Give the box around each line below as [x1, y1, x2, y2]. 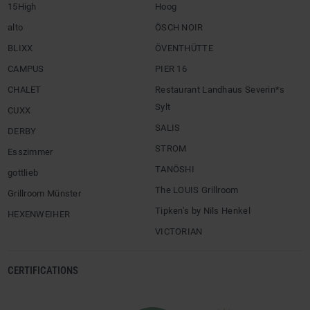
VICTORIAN [155, 226, 203, 237]
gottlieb [8, 167, 39, 178]
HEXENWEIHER [8, 209, 71, 219]
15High [8, 1, 37, 12]
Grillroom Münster [8, 188, 82, 199]
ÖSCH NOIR [155, 22, 203, 33]
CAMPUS [8, 64, 44, 74]
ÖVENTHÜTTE [155, 43, 213, 53]
